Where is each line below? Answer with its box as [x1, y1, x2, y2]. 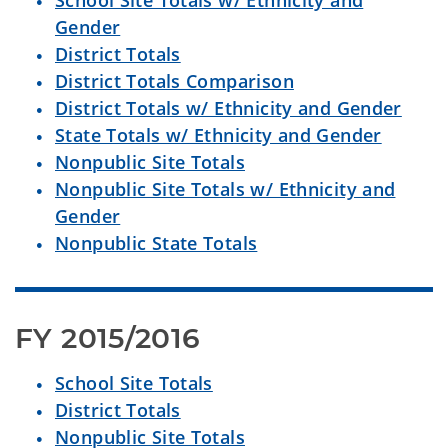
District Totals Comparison [55, 69, 294, 93]
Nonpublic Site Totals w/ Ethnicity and [55, 177, 396, 201]
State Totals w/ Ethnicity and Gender [55, 123, 382, 147]
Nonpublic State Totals [55, 231, 258, 255]
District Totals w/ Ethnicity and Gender [55, 96, 402, 120]
